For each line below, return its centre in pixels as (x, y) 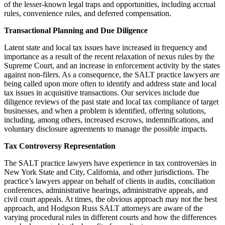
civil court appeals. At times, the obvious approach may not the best (110, 199)
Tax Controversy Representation (60, 146)
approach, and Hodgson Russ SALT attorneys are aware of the (103, 208)
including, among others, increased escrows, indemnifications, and (109, 120)
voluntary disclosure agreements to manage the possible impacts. (106, 129)
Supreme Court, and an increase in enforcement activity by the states (112, 66)
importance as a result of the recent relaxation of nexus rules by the (109, 57)
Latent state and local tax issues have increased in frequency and (105, 48)
